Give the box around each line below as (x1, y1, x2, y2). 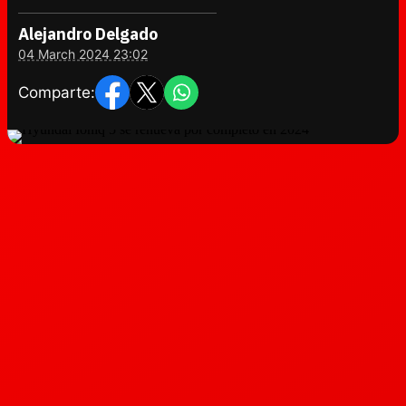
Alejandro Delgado (18, 24, 158, 44)
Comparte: (18, 82, 95, 101)
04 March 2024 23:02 (18, 46, 148, 62)
